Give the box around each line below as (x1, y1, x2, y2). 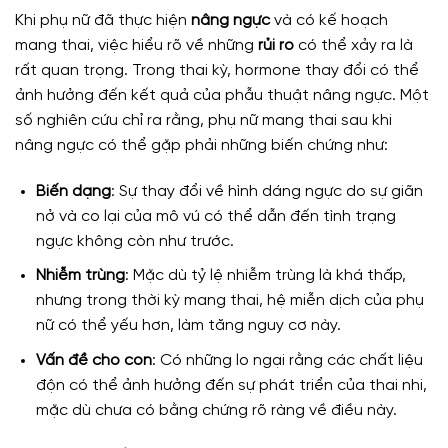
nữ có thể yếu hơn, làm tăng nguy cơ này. (35, 317, 341, 335)
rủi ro (258, 36, 294, 54)
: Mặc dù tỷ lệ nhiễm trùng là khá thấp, (124, 267, 406, 285)
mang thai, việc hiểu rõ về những (15, 36, 258, 54)
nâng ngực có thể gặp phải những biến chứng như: (15, 136, 388, 154)
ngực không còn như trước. (35, 232, 234, 250)
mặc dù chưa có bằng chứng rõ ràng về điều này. (35, 401, 397, 419)
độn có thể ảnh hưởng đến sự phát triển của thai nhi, (35, 376, 427, 394)
